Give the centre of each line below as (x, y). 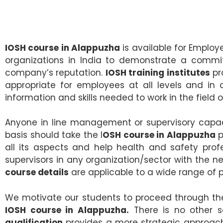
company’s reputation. (55, 72)
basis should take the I (54, 135)
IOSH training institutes (158, 72)
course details (37, 172)
